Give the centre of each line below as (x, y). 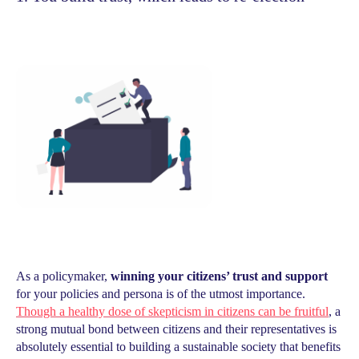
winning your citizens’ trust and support (219, 276)
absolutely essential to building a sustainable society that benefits (178, 347)
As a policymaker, (63, 276)
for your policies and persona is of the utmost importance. (161, 294)
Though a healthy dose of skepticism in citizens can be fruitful (172, 311)
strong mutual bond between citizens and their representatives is (176, 329)
